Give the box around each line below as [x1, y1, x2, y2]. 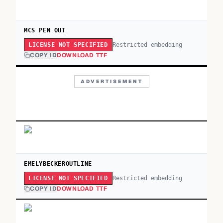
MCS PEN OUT [24, 27, 66, 34]
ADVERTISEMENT [80, 78, 143, 85]
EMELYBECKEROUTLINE [24, 160, 92, 167]
